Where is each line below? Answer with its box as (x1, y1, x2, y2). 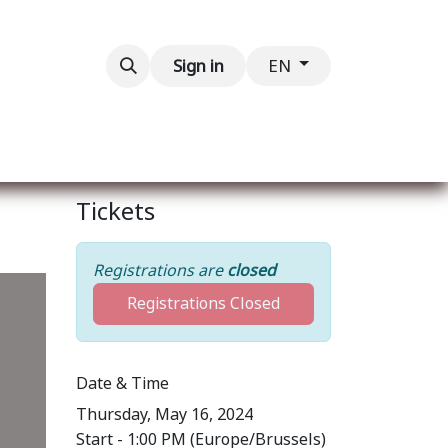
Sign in (172, 54, 224, 77)
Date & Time (76, 373, 169, 394)
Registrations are (93, 260, 227, 281)
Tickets (76, 196, 155, 227)
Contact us (24, 50, 110, 73)
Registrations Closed (127, 293, 280, 314)
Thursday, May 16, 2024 (76, 404, 253, 425)
